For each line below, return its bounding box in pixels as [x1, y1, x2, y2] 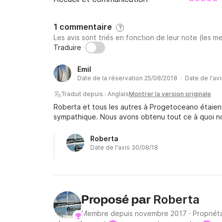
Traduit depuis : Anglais [61, 90, 129, 98]
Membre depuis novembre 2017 [81, 209, 187, 218]
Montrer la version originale [129, 90, 211, 98]
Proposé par [81, 193, 153, 208]
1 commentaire [54, 22, 116, 32]
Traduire [54, 43, 81, 52]
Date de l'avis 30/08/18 [90, 144, 158, 151]
